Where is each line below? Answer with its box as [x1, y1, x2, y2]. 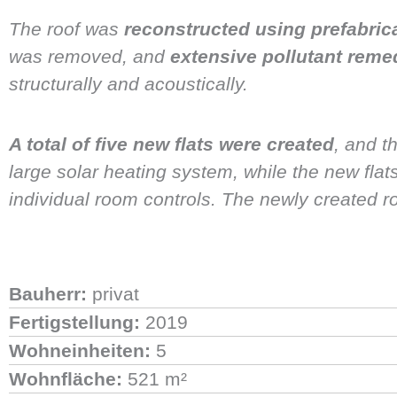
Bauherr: [9, 284, 87, 305]
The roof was [9, 18, 124, 39]
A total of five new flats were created [9, 133, 334, 154]
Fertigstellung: [9, 312, 140, 333]
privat [87, 284, 139, 305]
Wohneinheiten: [9, 340, 151, 362]
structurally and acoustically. [9, 73, 248, 94]
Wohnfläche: [9, 369, 122, 390]
